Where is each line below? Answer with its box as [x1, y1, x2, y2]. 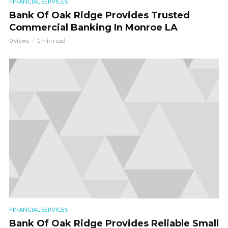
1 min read [37, 36, 66, 44]
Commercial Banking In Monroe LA [9, 21, 178, 33]
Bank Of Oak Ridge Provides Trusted [9, 9, 190, 21]
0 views [9, 36, 30, 44]
